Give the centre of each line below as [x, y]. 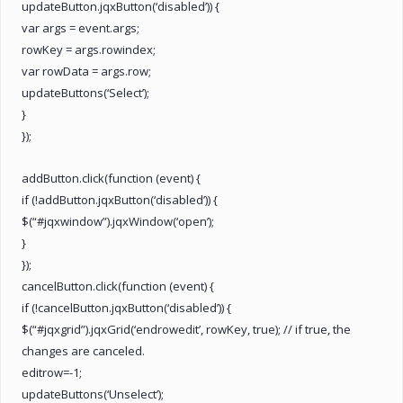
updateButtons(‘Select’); [85, 92]
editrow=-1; [52, 372]
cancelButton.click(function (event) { [118, 286]
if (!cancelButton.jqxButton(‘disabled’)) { [126, 307]
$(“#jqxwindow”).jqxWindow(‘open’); [118, 221]
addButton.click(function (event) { [111, 178]
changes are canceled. [83, 350]
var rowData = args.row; [86, 71]
